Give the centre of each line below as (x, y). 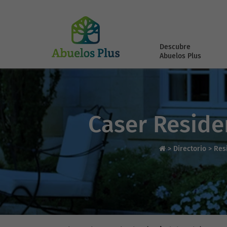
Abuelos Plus (180, 56)
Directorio (191, 149)
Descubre (175, 47)
